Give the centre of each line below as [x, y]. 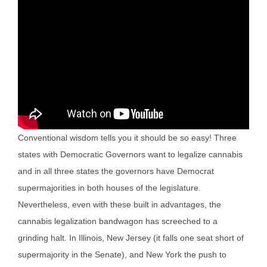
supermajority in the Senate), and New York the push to [122, 254]
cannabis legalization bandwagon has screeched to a [118, 221]
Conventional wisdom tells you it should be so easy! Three [127, 137]
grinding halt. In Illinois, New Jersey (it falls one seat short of [131, 237]
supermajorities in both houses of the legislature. [109, 187]
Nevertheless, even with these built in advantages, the [119, 204]
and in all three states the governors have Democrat [116, 171]
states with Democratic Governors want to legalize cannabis [130, 154]
